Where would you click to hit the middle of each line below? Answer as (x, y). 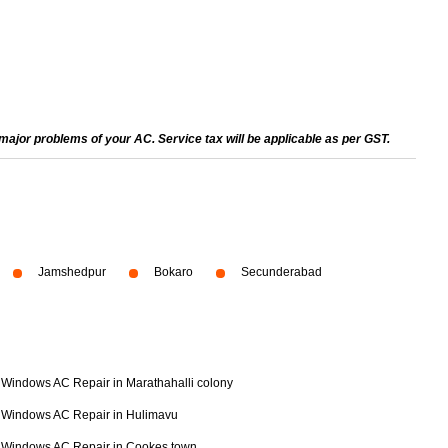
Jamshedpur (72, 272)
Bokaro (173, 272)
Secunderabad (281, 272)
